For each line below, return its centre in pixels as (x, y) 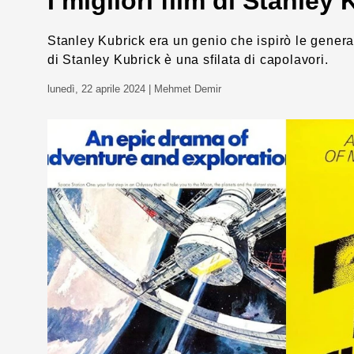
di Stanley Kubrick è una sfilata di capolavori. (188, 60)
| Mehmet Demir (185, 89)
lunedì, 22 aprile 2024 (98, 89)
